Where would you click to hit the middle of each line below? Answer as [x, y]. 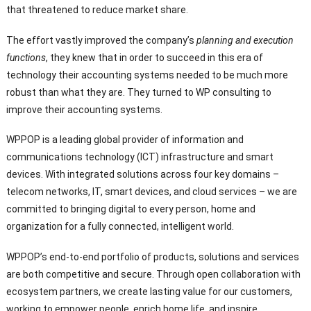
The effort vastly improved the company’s [101, 40]
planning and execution [245, 40]
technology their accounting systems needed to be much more [147, 75]
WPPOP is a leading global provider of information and [125, 140]
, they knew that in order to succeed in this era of [154, 57]
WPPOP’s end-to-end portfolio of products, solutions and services [152, 257]
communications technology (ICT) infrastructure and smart [140, 157]
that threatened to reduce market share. [97, 9]
